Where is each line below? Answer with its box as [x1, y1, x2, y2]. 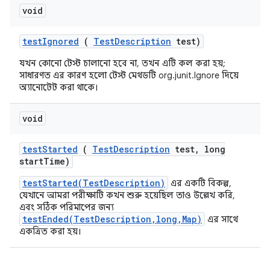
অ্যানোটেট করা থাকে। [19, 82, 98, 93]
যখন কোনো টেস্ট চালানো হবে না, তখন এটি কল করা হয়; [19, 58, 225, 69]
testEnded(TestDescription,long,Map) [22, 213, 202, 225]
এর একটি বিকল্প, [168, 178, 231, 189]
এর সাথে [205, 214, 238, 225]
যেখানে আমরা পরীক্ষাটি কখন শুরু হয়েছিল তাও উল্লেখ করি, [19, 190, 235, 201]
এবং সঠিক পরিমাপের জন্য [19, 202, 114, 213]
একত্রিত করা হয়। [19, 226, 81, 237]
